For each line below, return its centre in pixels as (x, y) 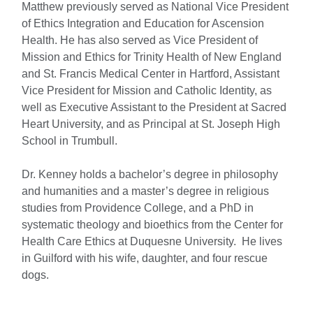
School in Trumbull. (72, 140)
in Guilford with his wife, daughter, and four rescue (145, 258)
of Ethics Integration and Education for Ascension (143, 23)
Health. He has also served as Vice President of (140, 40)
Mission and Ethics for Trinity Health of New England (152, 57)
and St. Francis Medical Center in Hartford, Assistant (151, 73)
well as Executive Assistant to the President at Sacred (154, 107)
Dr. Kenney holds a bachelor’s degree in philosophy (150, 174)
